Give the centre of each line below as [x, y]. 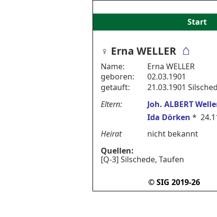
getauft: [115, 87]
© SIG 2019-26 [174, 182]
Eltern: [111, 104]
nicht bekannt [173, 133]
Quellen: [117, 151]
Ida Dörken [169, 117]
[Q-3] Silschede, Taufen [142, 160]
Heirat [111, 133]
